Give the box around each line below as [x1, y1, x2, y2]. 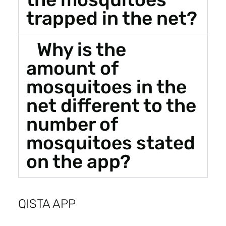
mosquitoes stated [26, 131, 195, 154]
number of [26, 112, 118, 135]
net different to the [26, 94, 196, 117]
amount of [26, 56, 118, 79]
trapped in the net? [26, 7, 197, 29]
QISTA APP [18, 196, 76, 211]
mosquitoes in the [26, 75, 187, 98]
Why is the [37, 38, 127, 61]
